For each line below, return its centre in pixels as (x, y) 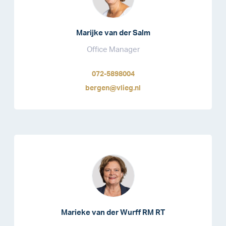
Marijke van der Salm (113, 33)
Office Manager (113, 50)
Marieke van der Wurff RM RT (113, 212)
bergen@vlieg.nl (113, 89)
